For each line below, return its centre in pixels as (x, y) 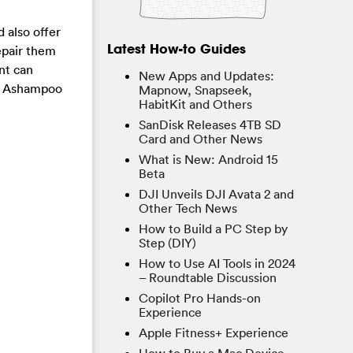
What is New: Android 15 (208, 159)
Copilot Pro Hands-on (200, 298)
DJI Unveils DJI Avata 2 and (216, 194)
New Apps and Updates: (206, 76)
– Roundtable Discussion (208, 277)
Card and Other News (201, 139)
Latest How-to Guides (176, 48)
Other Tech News (188, 208)
